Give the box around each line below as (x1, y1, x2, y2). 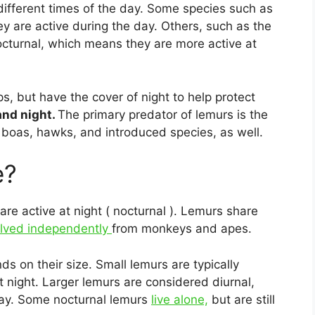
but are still (208, 292, 275, 307)
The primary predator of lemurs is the (58, 107, 268, 122)
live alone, (151, 292, 208, 307)
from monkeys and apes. (112, 221, 252, 236)
